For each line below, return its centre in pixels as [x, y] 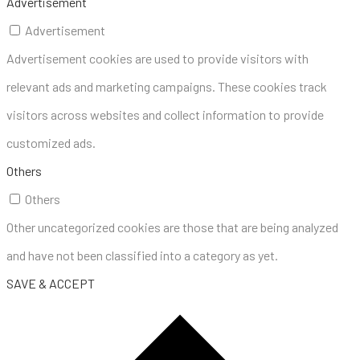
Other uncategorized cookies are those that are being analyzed [172, 227]
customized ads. [51, 142]
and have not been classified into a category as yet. [142, 255]
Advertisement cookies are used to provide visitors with [157, 58]
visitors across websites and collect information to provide [165, 114]
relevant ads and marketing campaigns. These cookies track [167, 86]
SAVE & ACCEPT [51, 283]
